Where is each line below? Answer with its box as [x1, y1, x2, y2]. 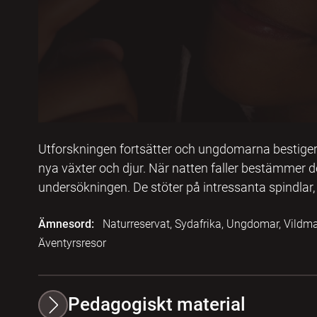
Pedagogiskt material [67, 294, 246, 316]
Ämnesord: [38, 217, 94, 231]
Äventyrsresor [38, 236, 106, 250]
